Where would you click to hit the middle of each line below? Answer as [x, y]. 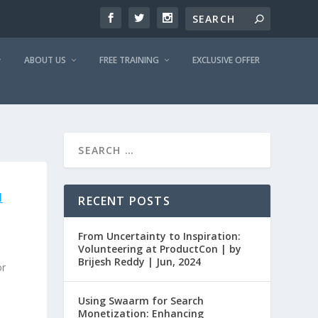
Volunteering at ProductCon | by [160, 249]
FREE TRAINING [129, 60]
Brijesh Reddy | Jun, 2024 [140, 262]
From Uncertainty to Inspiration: [160, 236]
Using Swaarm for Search [141, 301]
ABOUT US [45, 60]
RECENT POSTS [124, 201]
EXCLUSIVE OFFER [226, 60]
